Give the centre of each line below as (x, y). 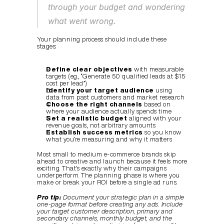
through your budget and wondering (116, 7)
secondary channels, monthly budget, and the (105, 218)
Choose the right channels (94, 104)
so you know (162, 132)
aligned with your (154, 118)
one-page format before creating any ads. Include (110, 204)
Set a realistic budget (86, 118)
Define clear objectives (89, 69)
